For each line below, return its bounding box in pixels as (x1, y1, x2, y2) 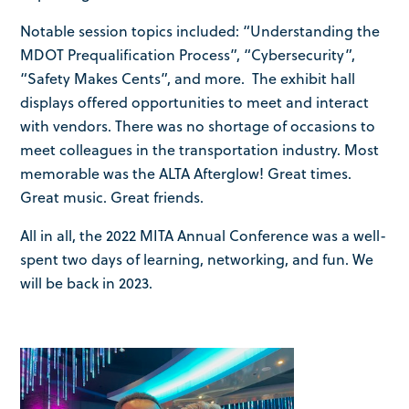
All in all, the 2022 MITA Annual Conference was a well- (20, 225, 387, 246)
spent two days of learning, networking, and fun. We (20, 248, 374, 269)
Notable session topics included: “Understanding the (20, 20, 381, 41)
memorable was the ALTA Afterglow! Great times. (20, 163, 352, 184)
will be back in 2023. (20, 272, 153, 293)
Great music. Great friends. (20, 186, 204, 207)
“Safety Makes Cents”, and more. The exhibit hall (20, 68, 356, 89)
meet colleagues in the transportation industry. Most (20, 139, 380, 160)
